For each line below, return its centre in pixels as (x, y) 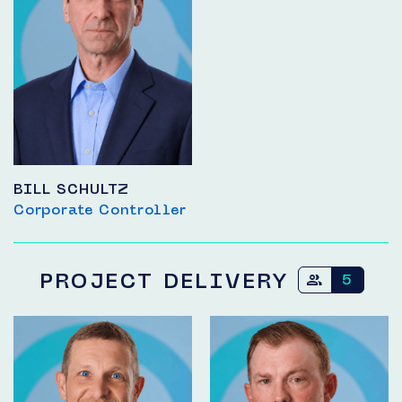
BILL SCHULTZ (71, 189)
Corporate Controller (100, 210)
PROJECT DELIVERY (170, 281)
